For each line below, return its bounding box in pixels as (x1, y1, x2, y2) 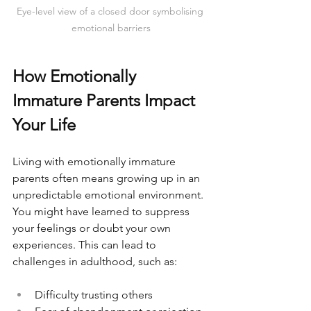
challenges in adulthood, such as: (12, 255, 177, 269)
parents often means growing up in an (12, 171, 203, 185)
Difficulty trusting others (35, 288, 153, 302)
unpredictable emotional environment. (12, 188, 206, 202)
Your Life (12, 115, 76, 135)
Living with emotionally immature (12, 155, 178, 169)
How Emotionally (12, 66, 140, 87)
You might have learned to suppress (12, 205, 192, 219)
